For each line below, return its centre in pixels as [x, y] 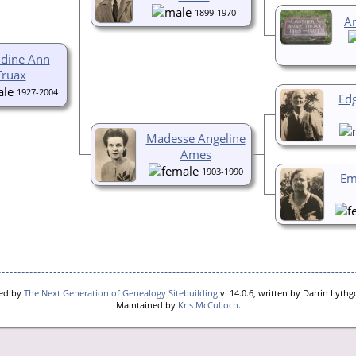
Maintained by [147, 305]
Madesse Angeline [195, 138]
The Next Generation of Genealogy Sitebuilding [121, 293]
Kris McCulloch [208, 305]
